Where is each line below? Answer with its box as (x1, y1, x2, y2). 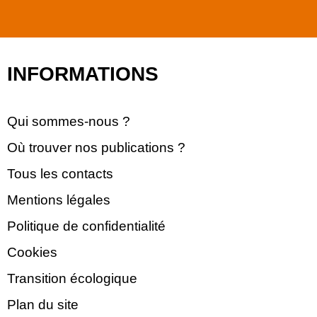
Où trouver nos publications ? (7, 140, 186, 156)
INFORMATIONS (7, 63, 159, 86)
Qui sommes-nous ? (7, 114, 131, 129)
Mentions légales (7, 192, 111, 208)
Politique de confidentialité (7, 219, 166, 234)
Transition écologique (7, 271, 138, 287)
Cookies (7, 245, 58, 260)
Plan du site (7, 297, 79, 313)
